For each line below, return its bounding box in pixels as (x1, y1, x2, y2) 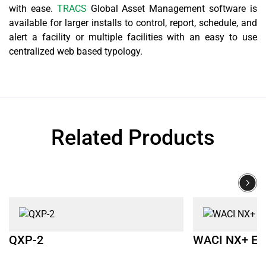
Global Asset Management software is (86, 3, 258, 15)
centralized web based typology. (9, 46, 142, 58)
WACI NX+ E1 (193, 233, 264, 248)
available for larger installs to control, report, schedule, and (9, 17, 257, 29)
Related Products (51, 125, 215, 151)
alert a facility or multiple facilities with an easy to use (9, 31, 257, 43)
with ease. (9, 3, 57, 15)
